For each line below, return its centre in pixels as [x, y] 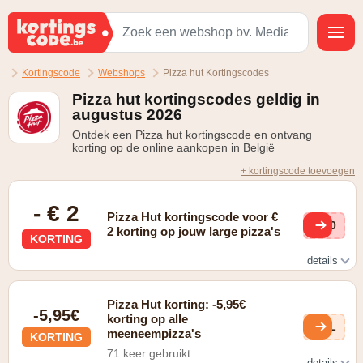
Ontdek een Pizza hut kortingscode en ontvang [192, 135]
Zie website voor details [81, 288]
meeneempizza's [154, 333]
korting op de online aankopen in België [173, 147]
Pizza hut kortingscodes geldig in [196, 99]
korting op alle [148, 319]
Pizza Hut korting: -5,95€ [177, 304]
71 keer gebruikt [149, 353]
